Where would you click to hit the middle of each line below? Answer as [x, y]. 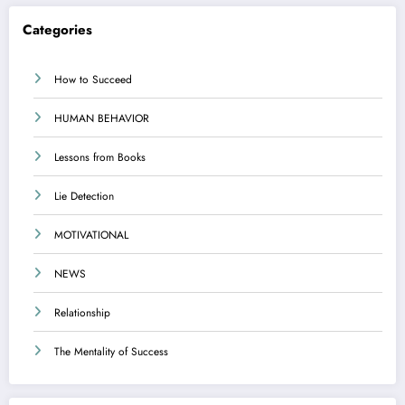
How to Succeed [93, 80]
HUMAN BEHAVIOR [102, 119]
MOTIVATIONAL [91, 235]
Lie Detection [84, 197]
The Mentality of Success [111, 352]
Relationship [82, 313]
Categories [57, 29]
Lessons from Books [100, 158]
